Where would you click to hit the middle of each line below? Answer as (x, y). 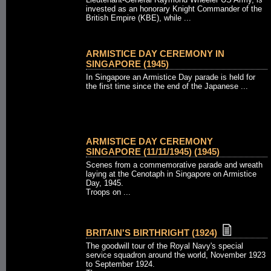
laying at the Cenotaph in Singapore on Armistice (171, 174)
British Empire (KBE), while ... (139, 18)
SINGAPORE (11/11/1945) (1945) (153, 152)
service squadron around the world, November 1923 (176, 255)
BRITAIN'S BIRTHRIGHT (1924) (152, 233)
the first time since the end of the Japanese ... (167, 86)
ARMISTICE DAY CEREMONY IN (155, 54)
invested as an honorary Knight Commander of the (174, 9)
